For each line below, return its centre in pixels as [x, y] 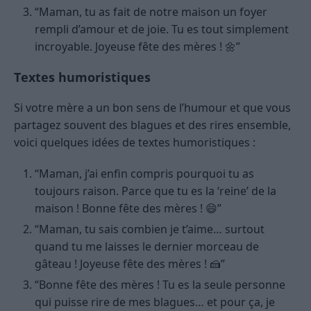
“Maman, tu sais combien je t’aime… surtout [150, 229]
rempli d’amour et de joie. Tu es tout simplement [162, 29]
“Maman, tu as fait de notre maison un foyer [151, 11]
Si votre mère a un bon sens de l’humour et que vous [152, 107]
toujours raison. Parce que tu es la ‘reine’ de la [155, 191]
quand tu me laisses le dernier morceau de [147, 246]
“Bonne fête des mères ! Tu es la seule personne [160, 284]
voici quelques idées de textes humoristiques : [135, 142]
